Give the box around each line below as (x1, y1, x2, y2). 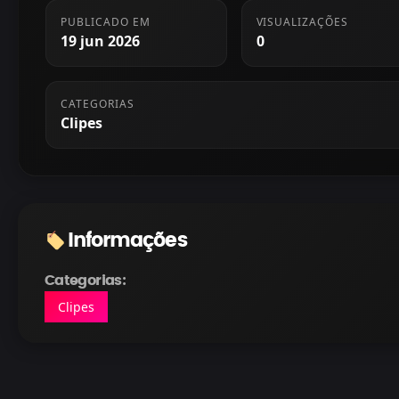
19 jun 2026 (61, 30, 140, 51)
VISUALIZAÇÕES (256, 13, 348, 29)
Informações (67, 230, 187, 250)
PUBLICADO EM (61, 13, 151, 29)
